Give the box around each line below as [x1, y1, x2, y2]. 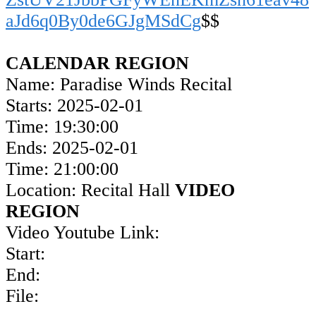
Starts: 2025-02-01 [6, 95, 143, 116]
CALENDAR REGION [6, 53, 189, 74]
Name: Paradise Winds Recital [6, 74, 232, 95]
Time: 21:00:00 [6, 159, 119, 180]
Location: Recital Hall [6, 180, 175, 201]
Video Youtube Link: [6, 222, 159, 243]
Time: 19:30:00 [6, 116, 119, 138]
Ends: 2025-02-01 [6, 138, 138, 159]
